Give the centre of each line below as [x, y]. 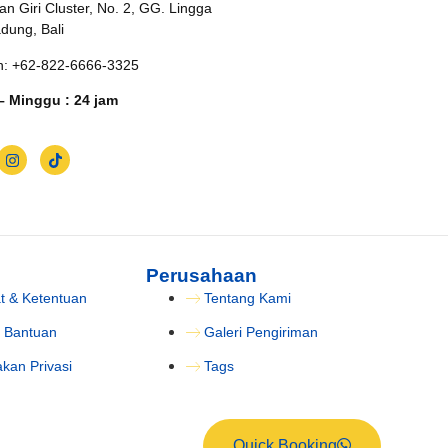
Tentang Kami [247, 298]
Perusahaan [201, 276]
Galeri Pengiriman [261, 332]
